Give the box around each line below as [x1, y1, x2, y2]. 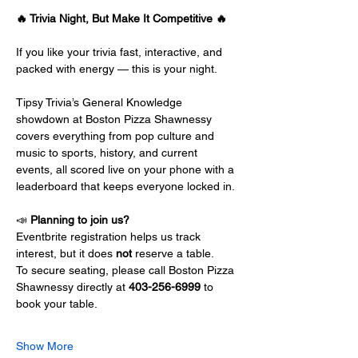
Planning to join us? [30, 213, 129, 226]
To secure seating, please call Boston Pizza [16, 264, 237, 276]
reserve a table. [132, 247, 214, 260]
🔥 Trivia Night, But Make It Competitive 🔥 [16, 12, 227, 25]
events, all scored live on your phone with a [16, 163, 237, 176]
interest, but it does [16, 247, 116, 260]
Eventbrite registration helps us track [16, 230, 204, 243]
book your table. [16, 297, 97, 310]
